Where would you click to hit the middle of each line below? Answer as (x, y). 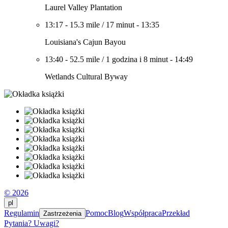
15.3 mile (85, 25)
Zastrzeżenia (62, 213)
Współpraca (143, 213)
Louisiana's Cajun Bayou (85, 42)
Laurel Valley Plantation (83, 7)
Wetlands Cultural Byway (86, 77)
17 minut (120, 25)
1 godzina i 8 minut (137, 59)
